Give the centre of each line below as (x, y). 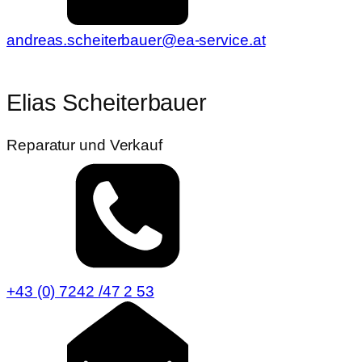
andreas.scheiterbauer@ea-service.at (136, 40)
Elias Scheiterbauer (107, 102)
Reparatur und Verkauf (84, 145)
